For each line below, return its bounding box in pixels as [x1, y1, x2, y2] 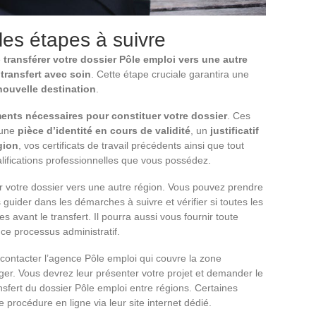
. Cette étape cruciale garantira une [91, 68, 249, 80]
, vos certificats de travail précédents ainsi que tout [18, 140, 244, 152]
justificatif [210, 125, 259, 137]
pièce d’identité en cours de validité [18, 125, 190, 137]
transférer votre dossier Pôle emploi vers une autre [4, 54, 248, 66]
